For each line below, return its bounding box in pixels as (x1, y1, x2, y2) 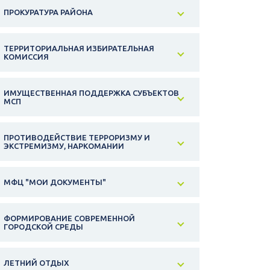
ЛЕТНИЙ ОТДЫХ (4, 259, 69, 268)
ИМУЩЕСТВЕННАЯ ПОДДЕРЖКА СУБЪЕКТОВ (4, 89, 179, 98)
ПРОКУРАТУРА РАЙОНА (4, 8, 93, 17)
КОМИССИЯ (4, 52, 49, 61)
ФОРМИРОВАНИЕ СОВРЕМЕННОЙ (4, 214, 135, 223)
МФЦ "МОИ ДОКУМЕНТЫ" (4, 178, 106, 187)
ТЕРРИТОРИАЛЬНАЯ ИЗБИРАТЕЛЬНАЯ (4, 44, 154, 53)
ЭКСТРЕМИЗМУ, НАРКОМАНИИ (4, 142, 124, 151)
